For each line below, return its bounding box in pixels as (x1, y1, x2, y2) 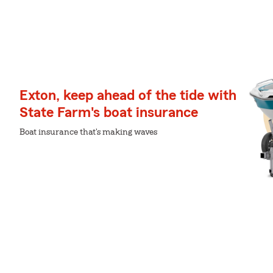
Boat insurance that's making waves (19, 128, 157, 136)
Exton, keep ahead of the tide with (19, 88, 236, 103)
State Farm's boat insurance (19, 105, 198, 120)
